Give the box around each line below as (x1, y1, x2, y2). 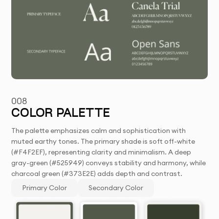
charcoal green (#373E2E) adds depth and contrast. (11, 169, 183, 178)
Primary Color (22, 183, 67, 193)
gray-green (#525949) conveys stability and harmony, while (11, 158, 206, 168)
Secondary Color (88, 183, 144, 193)
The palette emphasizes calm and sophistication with (11, 126, 186, 135)
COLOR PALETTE (11, 108, 110, 120)
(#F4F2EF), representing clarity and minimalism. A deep (11, 148, 192, 157)
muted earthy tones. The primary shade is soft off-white (11, 137, 196, 146)
